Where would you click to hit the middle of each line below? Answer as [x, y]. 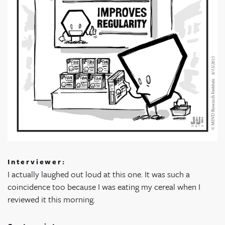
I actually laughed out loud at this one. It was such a [99, 174]
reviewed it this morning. [51, 199]
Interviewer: [37, 162]
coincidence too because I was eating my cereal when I [104, 187]
